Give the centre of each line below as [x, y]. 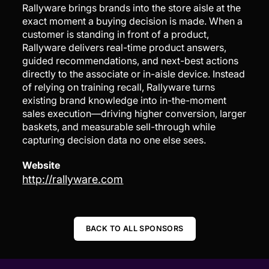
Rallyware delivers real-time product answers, [125, 48]
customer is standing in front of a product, [116, 35]
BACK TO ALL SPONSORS [134, 229]
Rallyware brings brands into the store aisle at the [132, 8]
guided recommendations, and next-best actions [131, 61]
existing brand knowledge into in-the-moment [125, 101]
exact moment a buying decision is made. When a [133, 21]
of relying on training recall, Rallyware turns [119, 87]
